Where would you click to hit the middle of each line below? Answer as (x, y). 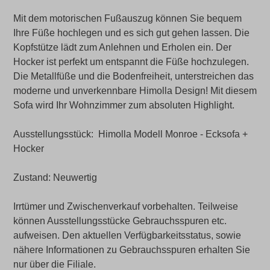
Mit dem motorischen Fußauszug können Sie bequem (127, 18)
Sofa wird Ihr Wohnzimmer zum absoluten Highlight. (124, 105)
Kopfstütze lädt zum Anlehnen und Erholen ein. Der (122, 47)
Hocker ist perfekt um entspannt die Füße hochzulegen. (131, 62)
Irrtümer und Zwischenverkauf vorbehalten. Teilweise (126, 206)
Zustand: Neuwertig (55, 177)
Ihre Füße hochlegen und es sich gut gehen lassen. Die (131, 33)
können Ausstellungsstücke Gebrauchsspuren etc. (120, 221)
